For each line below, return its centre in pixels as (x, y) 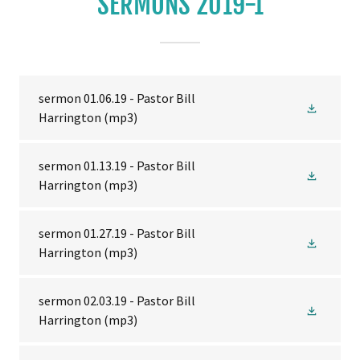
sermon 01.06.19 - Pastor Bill (117, 98)
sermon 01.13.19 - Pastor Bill (117, 166)
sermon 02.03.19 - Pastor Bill (117, 301)
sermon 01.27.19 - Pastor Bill (117, 233)
